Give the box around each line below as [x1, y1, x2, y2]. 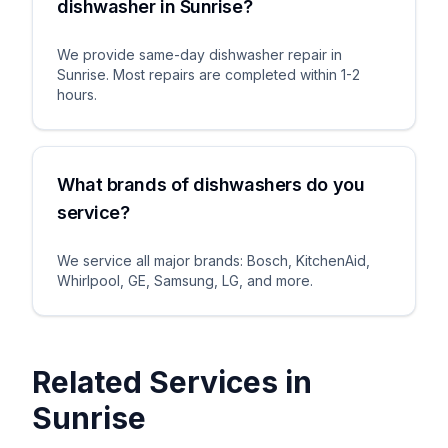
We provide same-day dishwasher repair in [57, 46, 342, 63]
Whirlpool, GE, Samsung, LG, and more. [57, 272, 313, 289]
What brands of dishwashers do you [57, 174, 365, 195]
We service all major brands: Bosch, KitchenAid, [57, 252, 370, 269]
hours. [57, 86, 97, 103]
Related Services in [32, 364, 312, 400]
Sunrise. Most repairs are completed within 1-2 [57, 66, 360, 83]
